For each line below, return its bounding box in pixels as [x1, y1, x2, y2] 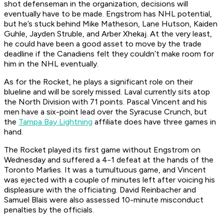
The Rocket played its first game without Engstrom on [4, 145, 200, 155]
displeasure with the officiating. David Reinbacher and [4, 185, 196, 195]
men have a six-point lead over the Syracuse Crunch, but [4, 107, 207, 117]
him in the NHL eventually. [4, 59, 98, 69]
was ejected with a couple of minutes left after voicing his [4, 175, 215, 185]
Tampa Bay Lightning [18, 117, 92, 127]
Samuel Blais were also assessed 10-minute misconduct [4, 195, 203, 205]
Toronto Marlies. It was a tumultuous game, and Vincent [4, 165, 206, 175]
